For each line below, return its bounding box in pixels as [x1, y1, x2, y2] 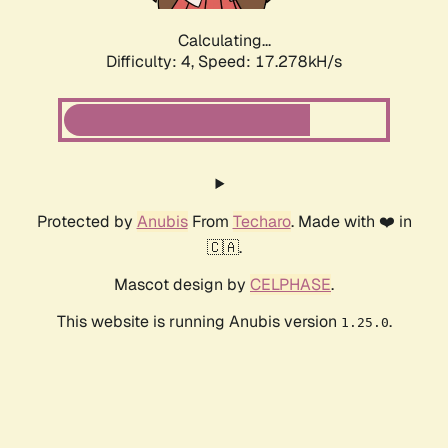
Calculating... [177, 30, 271, 52]
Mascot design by [114, 274, 250, 296]
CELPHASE [250, 274, 331, 296]
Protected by [36, 211, 137, 233]
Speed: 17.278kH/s [198, 51, 342, 73]
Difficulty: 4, [106, 51, 198, 73]
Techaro [232, 211, 291, 233]
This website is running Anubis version [56, 311, 341, 333]
